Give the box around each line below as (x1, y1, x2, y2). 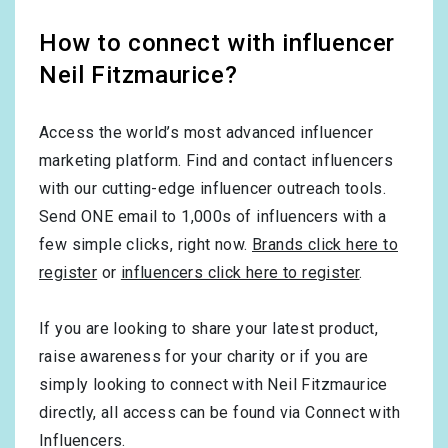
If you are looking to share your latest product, (39, 319, 379, 339)
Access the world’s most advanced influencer (39, 123, 374, 143)
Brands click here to (252, 235, 398, 255)
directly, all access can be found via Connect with (39, 403, 400, 423)
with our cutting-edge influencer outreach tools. (39, 179, 387, 199)
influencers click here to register (120, 263, 360, 283)
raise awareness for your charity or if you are (39, 347, 369, 367)
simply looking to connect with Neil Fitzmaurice (39, 375, 388, 395)
